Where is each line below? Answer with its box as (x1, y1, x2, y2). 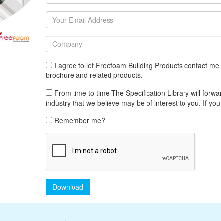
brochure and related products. (45, 70, 143, 80)
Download (52, 182, 83, 192)
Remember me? (52, 115, 105, 125)
